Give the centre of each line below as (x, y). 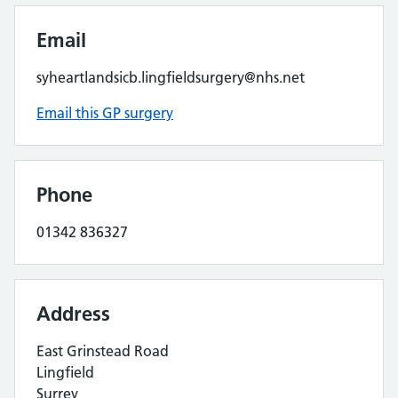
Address (73, 314)
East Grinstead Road (103, 351)
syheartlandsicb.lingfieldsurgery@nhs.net (171, 77)
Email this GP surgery (105, 113)
